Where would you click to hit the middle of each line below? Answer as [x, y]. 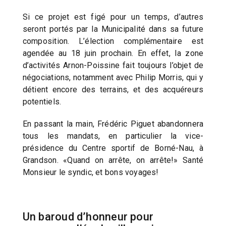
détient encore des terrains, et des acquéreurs [113, 89]
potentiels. [42, 101]
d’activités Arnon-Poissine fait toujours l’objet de [113, 65]
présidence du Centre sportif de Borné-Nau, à [113, 148]
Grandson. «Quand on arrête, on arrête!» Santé [113, 160]
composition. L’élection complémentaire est [113, 41]
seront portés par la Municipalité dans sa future [113, 29]
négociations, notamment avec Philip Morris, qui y [113, 77]
